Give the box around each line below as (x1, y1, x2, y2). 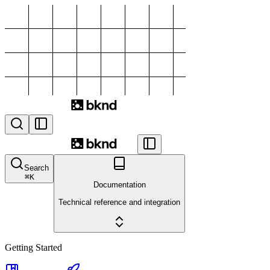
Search (24, 163, 49, 172)
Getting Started (5, 242, 62, 253)
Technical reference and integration (58, 197, 180, 207)
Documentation (93, 180, 146, 190)
